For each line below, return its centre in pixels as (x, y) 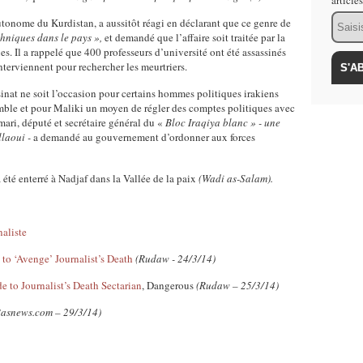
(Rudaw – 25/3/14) (237, 285)
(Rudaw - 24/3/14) (175, 258)
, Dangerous (169, 285)
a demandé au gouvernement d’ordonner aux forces (144, 137)
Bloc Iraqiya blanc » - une (223, 122)
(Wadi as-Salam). (236, 178)
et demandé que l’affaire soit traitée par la (194, 37)
